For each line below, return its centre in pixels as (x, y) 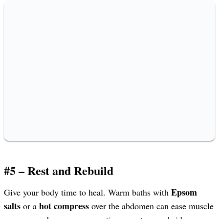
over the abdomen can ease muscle (151, 206)
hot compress (64, 206)
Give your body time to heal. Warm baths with (88, 192)
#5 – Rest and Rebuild (59, 170)
